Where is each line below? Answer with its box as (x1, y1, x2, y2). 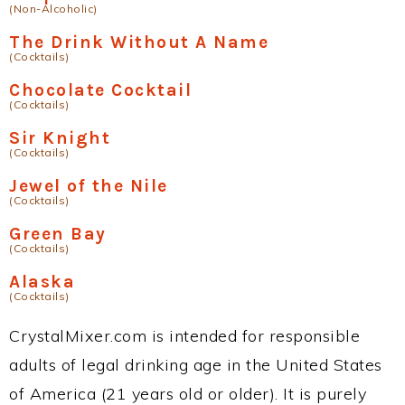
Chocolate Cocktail (9, 80, 192, 101)
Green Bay (9, 223, 107, 245)
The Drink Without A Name (9, 32, 268, 53)
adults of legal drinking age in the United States (9, 354, 382, 376)
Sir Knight (9, 127, 110, 149)
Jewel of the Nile (9, 175, 168, 197)
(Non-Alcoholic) (9, 2, 98, 16)
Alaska (9, 271, 75, 293)
